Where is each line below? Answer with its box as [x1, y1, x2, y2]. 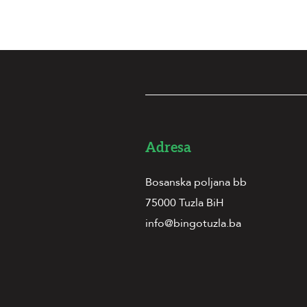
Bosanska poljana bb [145, 175, 247, 190]
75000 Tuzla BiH [145, 195, 224, 210]
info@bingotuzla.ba [145, 216, 241, 231]
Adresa [145, 140, 191, 156]
